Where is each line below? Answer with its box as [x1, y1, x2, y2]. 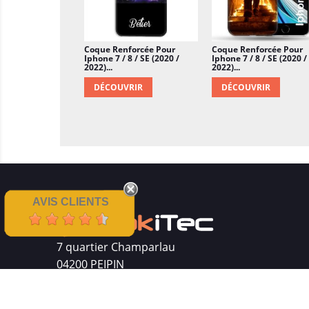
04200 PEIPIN [57, 257, 124, 272]
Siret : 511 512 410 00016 [57, 274, 184, 290]
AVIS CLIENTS [32, 196, 109, 208]
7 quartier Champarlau [57, 239, 175, 255]
